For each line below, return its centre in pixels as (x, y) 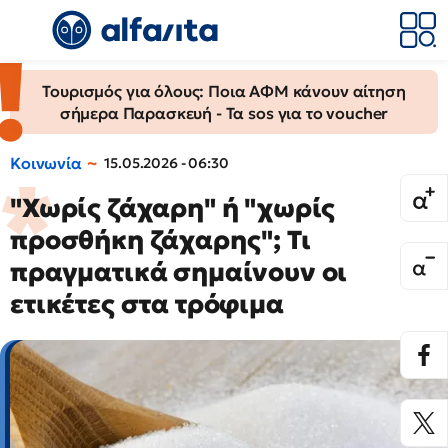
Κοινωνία (46, 163)
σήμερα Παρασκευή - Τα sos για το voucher (224, 113)
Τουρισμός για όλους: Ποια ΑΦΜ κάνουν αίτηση (224, 91)
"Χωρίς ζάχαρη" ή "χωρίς (173, 208)
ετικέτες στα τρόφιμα (147, 304)
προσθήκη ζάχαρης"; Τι (160, 240)
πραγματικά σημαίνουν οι (179, 272)
